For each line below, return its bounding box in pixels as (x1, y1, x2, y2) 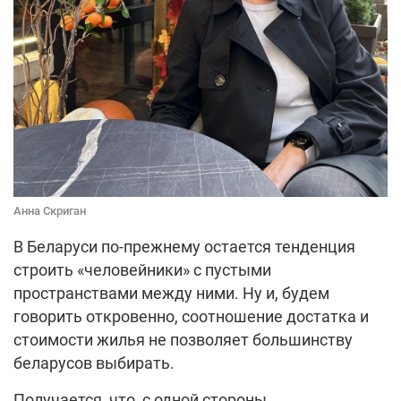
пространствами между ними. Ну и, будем (13, 284, 329, 303)
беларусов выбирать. (13, 354, 175, 373)
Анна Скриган (13, 204, 86, 218)
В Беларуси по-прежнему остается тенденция (13, 237, 355, 257)
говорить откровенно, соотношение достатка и (13, 307, 369, 327)
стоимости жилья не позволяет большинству (13, 330, 353, 350)
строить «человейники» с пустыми (13, 260, 271, 280)
